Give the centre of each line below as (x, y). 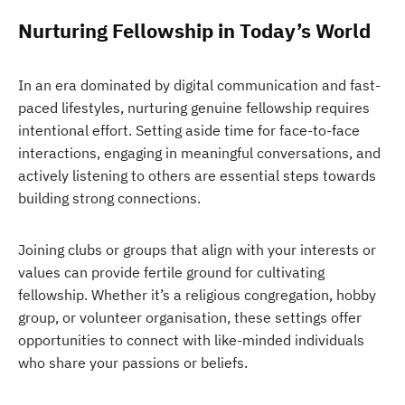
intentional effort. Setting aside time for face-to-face (189, 130)
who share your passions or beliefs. (133, 363)
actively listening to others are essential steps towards (197, 175)
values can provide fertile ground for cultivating (171, 272)
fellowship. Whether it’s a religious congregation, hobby (197, 295)
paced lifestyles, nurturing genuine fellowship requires (194, 108)
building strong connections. (109, 198)
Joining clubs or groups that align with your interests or (197, 250)
